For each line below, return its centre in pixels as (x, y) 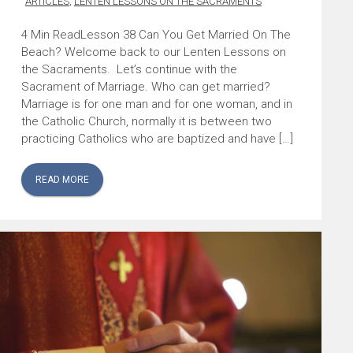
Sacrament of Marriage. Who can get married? (147, 86)
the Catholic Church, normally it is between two (146, 121)
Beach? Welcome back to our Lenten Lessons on (153, 52)
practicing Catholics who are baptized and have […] (157, 138)
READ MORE (62, 179)
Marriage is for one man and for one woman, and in (156, 104)
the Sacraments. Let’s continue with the (129, 69)
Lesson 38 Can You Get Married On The (185, 34)
